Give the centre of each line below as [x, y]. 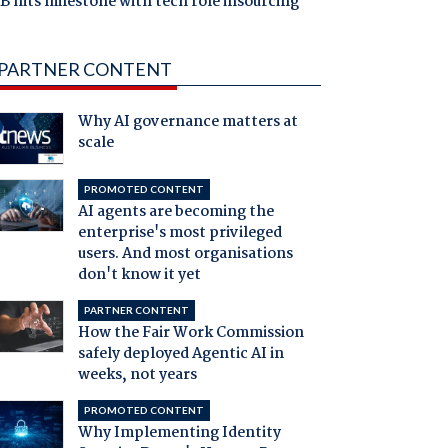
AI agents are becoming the [175, 212]
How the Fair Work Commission [190, 333]
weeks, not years [137, 375]
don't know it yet [139, 275]
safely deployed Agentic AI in [180, 354]
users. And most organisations [185, 254]
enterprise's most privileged [179, 233]
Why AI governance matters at [187, 122]
